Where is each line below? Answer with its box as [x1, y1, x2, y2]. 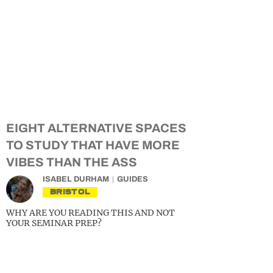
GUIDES [117, 175, 148, 183]
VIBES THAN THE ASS [6, 155, 137, 169]
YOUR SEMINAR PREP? [6, 218, 102, 229]
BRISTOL [50, 187, 91, 196]
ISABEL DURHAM [43, 175, 109, 183]
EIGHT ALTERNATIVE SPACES [6, 121, 186, 135]
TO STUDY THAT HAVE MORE [6, 138, 180, 152]
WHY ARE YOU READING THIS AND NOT [6, 207, 175, 218]
